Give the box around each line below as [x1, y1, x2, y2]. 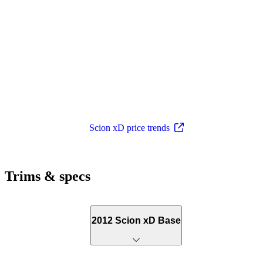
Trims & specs [5, 168, 90, 184]
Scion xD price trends [89, 122, 170, 133]
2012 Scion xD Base [92, 215, 181, 226]
